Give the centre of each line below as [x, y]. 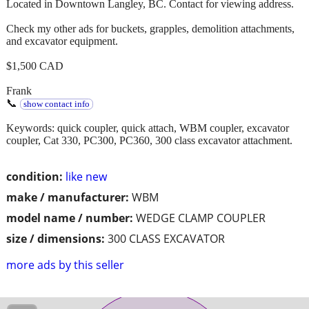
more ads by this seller [65, 265]
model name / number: [70, 218]
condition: [34, 176]
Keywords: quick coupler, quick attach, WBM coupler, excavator [148, 128]
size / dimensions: [56, 238]
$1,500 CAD [35, 66]
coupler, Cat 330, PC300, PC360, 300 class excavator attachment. [149, 140]
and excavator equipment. [62, 41]
